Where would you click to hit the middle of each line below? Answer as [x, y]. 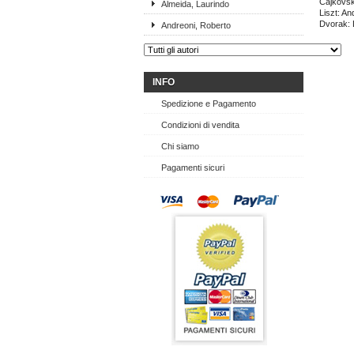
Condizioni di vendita [200, 125]
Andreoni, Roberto [196, 25]
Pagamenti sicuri [193, 168]
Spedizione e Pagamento [209, 104]
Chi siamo [180, 146]
